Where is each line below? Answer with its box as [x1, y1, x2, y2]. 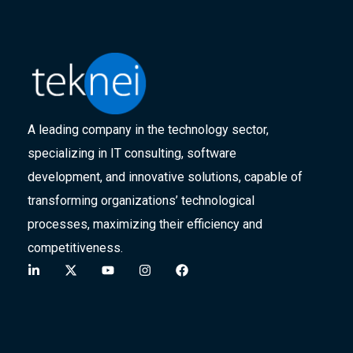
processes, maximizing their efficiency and [28, 217, 262, 232]
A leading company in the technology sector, [28, 122, 269, 138]
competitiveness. [28, 240, 123, 256]
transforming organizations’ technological [28, 193, 255, 209]
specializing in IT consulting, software [28, 146, 236, 162]
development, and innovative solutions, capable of [28, 169, 303, 185]
